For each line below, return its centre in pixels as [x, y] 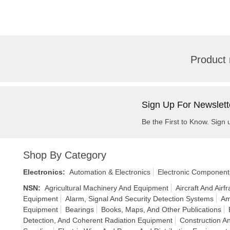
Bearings [80, 209]
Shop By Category [65, 155]
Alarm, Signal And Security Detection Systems [139, 199]
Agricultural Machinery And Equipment [107, 188]
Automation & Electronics [110, 172]
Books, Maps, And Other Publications [161, 209]
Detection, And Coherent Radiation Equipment [98, 220]
